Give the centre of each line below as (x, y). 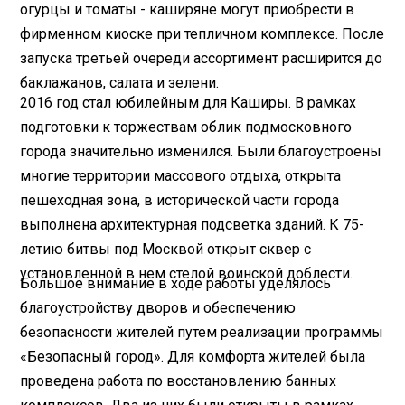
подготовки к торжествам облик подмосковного (186, 127)
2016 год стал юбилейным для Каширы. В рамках (188, 102)
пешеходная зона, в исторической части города (180, 200)
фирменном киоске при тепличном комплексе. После (202, 33)
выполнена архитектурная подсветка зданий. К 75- (193, 224)
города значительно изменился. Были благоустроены (201, 151)
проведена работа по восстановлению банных (179, 381)
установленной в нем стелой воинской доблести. (187, 273)
